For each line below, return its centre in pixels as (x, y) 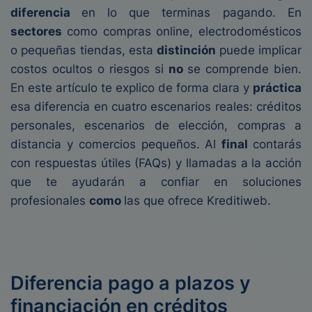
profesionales (50, 201)
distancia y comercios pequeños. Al (116, 144)
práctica (277, 88)
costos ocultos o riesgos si (89, 69)
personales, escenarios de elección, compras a (156, 125)
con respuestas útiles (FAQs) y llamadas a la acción (156, 163)
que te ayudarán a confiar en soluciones (156, 182)
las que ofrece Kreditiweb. (197, 201)
